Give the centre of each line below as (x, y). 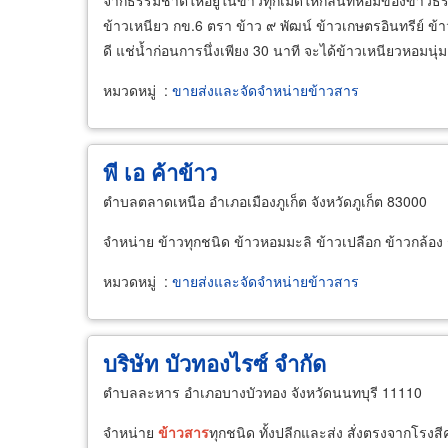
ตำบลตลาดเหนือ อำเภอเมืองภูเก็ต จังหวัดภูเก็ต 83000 (265, 201)
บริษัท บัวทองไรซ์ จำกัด (214, 363)
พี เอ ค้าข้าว (160, 172)
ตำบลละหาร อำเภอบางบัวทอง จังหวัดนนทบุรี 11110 (262, 392)
